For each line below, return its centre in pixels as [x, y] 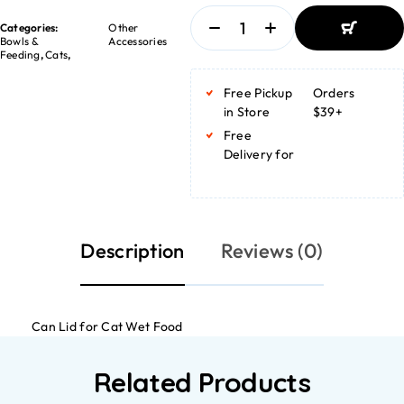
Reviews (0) [272, 251]
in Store [247, 112]
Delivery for [259, 154]
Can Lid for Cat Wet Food [107, 326]
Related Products [202, 382]
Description [133, 251]
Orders [334, 93]
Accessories [138, 41]
